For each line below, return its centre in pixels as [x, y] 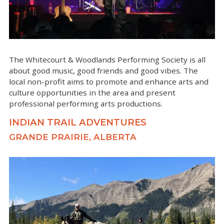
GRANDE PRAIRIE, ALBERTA [73, 137]
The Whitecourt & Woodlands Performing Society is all [107, 60]
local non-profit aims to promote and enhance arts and [109, 82]
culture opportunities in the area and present [92, 93]
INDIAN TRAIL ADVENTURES [79, 122]
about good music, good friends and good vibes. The [103, 71]
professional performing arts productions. [87, 104]
